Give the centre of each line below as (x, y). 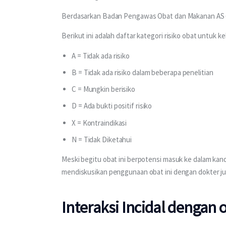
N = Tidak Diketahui (102, 139)
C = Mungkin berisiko (104, 89)
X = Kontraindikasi (99, 123)
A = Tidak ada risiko (101, 55)
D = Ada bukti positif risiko (112, 106)
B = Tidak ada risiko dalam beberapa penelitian (143, 72)
